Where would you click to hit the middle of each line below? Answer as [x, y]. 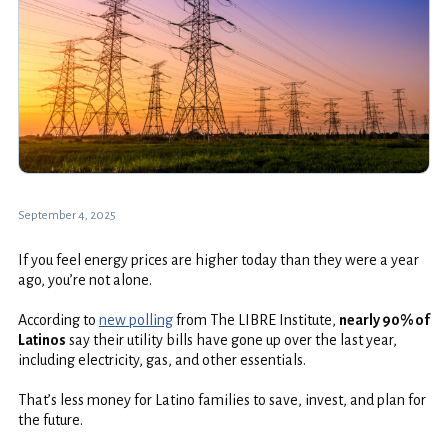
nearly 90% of [384, 319]
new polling [135, 319]
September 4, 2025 [66, 215]
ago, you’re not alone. [84, 279]
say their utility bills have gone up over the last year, [231, 339]
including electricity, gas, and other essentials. [161, 359]
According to [58, 319]
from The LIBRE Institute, [255, 319]
